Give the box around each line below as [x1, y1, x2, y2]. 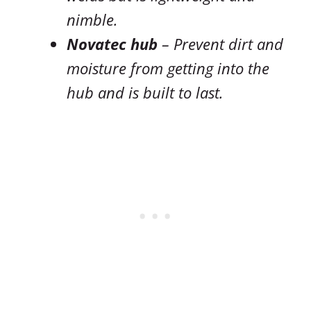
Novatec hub [67, 33, 158, 54]
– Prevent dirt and [158, 33, 283, 54]
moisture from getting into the [67, 57, 269, 78]
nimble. [67, 8, 118, 30]
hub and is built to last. [67, 81, 224, 103]
